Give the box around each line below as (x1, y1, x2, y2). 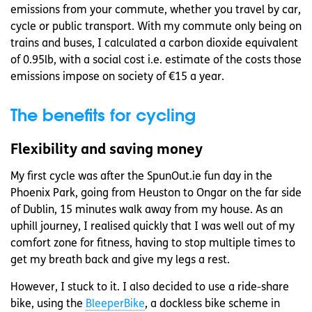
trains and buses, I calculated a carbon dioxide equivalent (10, 38, 298, 49)
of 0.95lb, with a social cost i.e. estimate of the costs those (10, 54, 302, 66)
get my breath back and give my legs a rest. (10, 254, 230, 266)
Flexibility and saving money (10, 142, 203, 157)
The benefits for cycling (10, 103, 196, 125)
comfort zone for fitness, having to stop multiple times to (10, 237, 295, 249)
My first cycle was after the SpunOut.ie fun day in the (10, 171, 272, 182)
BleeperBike (86, 298, 145, 310)
